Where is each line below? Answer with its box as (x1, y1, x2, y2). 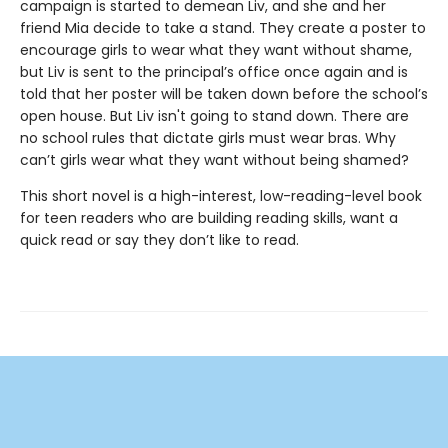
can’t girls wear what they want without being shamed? (20, 150, 409, 170)
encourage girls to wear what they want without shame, (20, 40, 412, 60)
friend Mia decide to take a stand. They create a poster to (20, 18, 426, 38)
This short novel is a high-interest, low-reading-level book (20, 186, 422, 206)
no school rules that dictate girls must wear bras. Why (20, 128, 396, 148)
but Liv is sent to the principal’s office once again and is (20, 62, 408, 82)
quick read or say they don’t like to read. (20, 230, 299, 250)
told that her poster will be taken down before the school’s (20, 84, 428, 104)
